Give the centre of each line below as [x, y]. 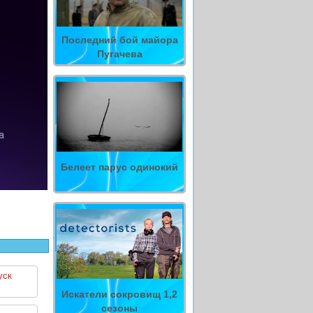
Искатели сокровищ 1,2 [119, 294]
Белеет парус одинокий [119, 167]
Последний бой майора [119, 40]
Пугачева [119, 54]
